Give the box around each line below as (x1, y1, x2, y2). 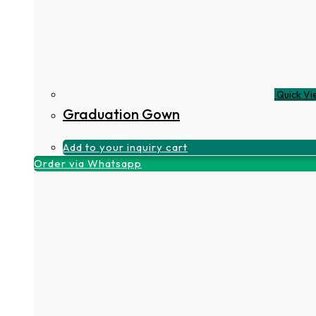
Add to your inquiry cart (63, 140, 188, 154)
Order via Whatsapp (34, 156, 142, 170)
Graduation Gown (63, 104, 180, 123)
